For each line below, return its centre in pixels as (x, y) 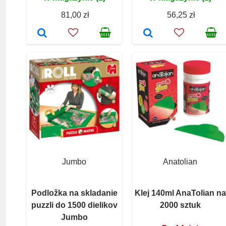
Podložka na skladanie (74, 193)
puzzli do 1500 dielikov (74, 205)
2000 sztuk (180, 205)
